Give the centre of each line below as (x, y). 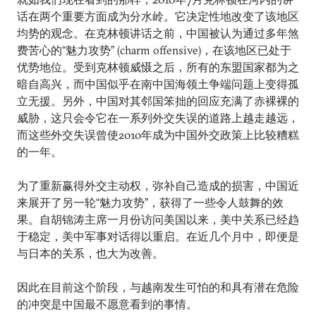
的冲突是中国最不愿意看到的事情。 (107, 304)
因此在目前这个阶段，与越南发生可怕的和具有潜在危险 (158, 287)
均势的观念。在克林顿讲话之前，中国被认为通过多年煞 (158, 33)
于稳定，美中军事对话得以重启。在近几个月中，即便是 (158, 236)
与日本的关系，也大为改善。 (90, 253)
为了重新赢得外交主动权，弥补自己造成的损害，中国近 (158, 185)
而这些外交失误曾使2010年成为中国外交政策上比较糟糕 (158, 134)
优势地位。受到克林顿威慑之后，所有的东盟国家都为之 (158, 67)
